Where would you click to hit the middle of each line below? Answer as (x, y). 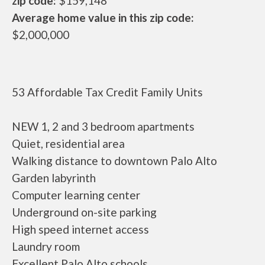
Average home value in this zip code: (103, 18)
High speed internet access (80, 230)
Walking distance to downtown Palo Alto (114, 161)
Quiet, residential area (68, 144)
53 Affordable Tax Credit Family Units (107, 92)
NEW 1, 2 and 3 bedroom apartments (103, 127)
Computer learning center (76, 195)
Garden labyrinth (54, 178)
